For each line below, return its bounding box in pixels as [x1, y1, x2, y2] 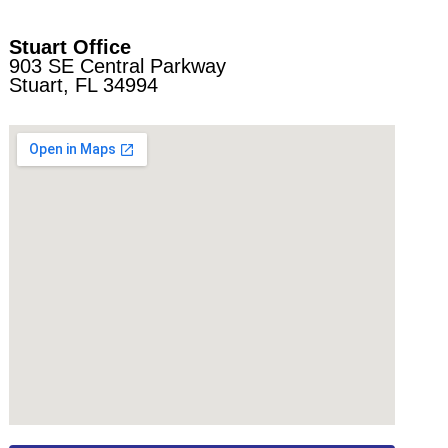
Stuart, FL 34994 [8, 73, 158, 96]
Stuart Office [8, 35, 131, 58]
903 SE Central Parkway [8, 54, 226, 77]
